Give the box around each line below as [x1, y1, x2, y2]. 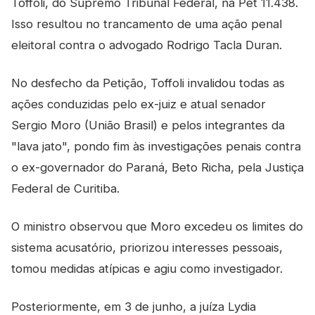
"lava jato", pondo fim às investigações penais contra [11, 139, 301, 153]
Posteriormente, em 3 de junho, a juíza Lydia [11, 300, 256, 314]
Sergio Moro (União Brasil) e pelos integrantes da [11, 118, 285, 132]
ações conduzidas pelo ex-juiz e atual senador [11, 97, 266, 111]
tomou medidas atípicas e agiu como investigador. [11, 262, 283, 276]
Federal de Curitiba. [11, 181, 120, 195]
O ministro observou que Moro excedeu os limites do [11, 219, 303, 233]
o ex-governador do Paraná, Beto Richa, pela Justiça [11, 160, 304, 174]
